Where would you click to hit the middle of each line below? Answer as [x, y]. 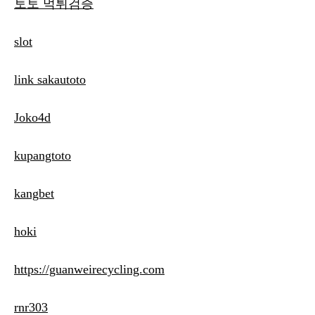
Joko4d [32, 118]
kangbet [34, 194]
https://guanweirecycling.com [89, 270]
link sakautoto [50, 80]
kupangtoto [43, 156]
